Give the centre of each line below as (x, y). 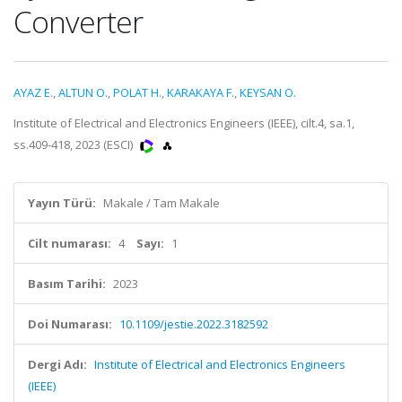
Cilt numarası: (70, 243)
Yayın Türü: (62, 203)
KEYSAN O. (268, 92)
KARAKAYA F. (201, 92)
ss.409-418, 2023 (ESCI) (74, 144)
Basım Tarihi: (67, 284)
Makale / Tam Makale (162, 203)
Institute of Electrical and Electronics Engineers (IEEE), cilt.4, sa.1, (184, 123)
